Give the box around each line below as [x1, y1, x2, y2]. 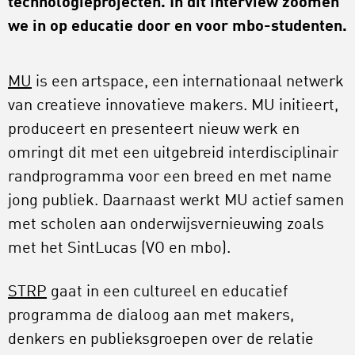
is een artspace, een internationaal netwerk [32, 74, 344, 90]
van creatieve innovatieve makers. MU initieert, [8, 98, 338, 114]
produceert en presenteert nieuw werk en [8, 122, 300, 138]
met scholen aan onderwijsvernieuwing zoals [8, 217, 324, 233]
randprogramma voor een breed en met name [8, 170, 332, 185]
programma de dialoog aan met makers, [8, 308, 294, 324]
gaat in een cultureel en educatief [47, 284, 288, 300]
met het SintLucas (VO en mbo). [8, 241, 231, 257]
